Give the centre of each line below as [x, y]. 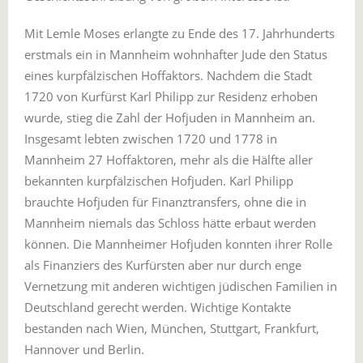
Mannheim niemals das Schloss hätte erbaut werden [170, 223]
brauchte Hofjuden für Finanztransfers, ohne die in [165, 202]
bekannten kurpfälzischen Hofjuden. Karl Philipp [159, 181]
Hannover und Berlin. [84, 349]
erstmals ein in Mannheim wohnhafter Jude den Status [176, 54]
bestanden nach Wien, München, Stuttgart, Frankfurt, [172, 328]
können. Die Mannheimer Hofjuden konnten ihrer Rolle [178, 244]
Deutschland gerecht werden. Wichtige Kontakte [158, 307]
